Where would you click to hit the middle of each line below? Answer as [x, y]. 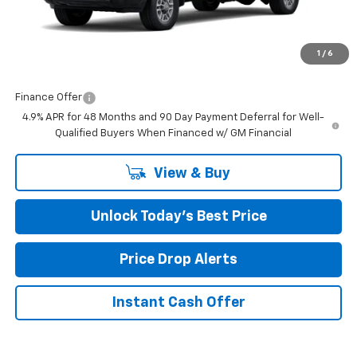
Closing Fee [43, 41]
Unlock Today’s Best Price [178, 216]
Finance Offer [48, 97]
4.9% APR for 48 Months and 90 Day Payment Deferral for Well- [173, 117]
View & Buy [190, 173]
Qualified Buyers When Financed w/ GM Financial [173, 133]
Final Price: [44, 63]
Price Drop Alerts [178, 259]
